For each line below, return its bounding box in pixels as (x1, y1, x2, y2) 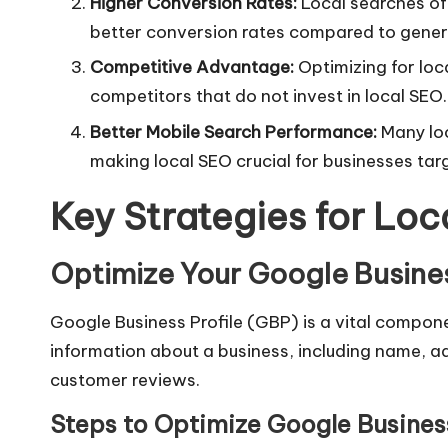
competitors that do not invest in (90, 85, 365, 108)
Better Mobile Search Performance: (90, 120, 377, 143)
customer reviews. (50, 368, 200, 391)
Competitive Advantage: (90, 56, 294, 79)
